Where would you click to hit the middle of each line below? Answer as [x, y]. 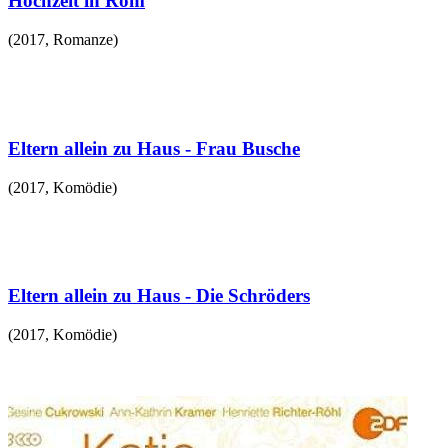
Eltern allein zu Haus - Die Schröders [159, 296]
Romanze [83, 40]
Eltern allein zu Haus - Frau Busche [154, 148]
